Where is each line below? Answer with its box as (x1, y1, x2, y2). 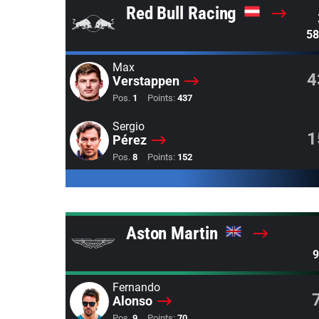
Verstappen (113, 73, 179, 88)
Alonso (113, 293, 152, 308)
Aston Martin (125, 223, 222, 244)
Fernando (113, 281, 160, 294)
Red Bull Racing (125, 3, 241, 23)
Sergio (113, 120, 145, 133)
